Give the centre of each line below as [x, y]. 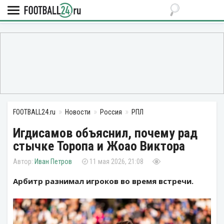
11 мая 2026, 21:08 [116, 161]
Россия [111, 112]
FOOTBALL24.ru [34, 112]
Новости [78, 112]
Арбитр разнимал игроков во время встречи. [103, 181]
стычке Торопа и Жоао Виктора [99, 146]
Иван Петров [53, 161]
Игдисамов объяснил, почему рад [105, 133]
